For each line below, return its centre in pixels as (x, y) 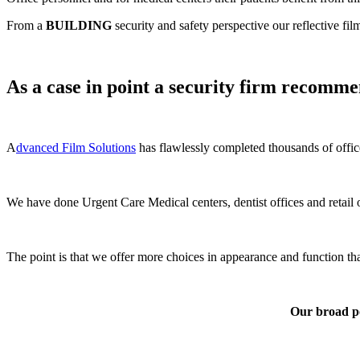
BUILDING (79, 25)
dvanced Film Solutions (76, 148)
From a (26, 25)
